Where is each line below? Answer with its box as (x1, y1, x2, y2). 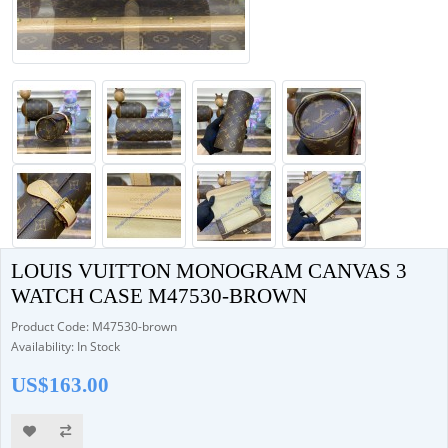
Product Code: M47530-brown (11, 318, 177, 335)
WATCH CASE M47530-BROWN (11, 284, 307, 308)
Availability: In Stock (11, 338, 120, 355)
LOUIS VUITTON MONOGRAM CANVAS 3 (11, 259, 407, 283)
